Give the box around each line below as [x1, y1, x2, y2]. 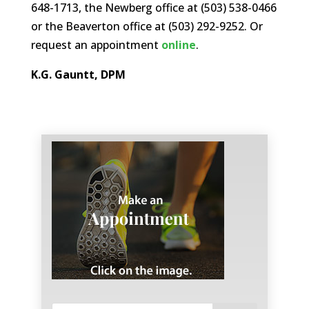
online [161, 37, 196, 52]
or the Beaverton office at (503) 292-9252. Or [30, 19, 263, 34]
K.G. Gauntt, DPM [30, 67, 126, 82]
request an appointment [30, 37, 161, 52]
